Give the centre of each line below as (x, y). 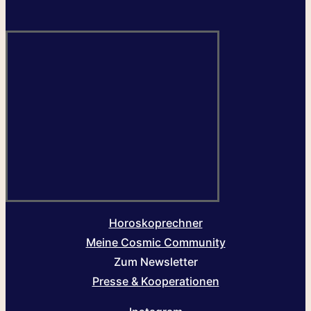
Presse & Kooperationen (155, 281)
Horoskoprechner (155, 222)
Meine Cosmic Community (155, 242)
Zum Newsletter (155, 261)
